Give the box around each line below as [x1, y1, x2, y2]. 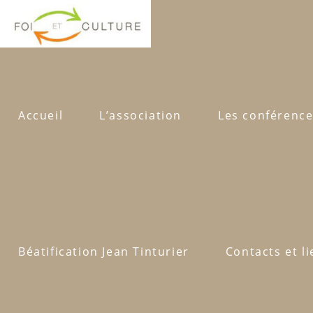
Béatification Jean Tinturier [18, 244, 189, 259]
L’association [99, 108, 182, 123]
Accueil [18, 108, 64, 123]
